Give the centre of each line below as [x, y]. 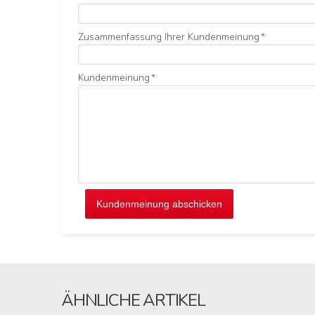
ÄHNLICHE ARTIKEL [133, 300]
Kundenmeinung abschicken [159, 204]
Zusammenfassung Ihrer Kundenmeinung [169, 37]
